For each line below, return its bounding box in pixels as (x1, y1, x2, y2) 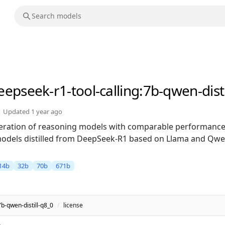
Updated (3, 107, 31, 117)
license (63, 201, 83, 210)
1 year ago (31, 107, 62, 117)
